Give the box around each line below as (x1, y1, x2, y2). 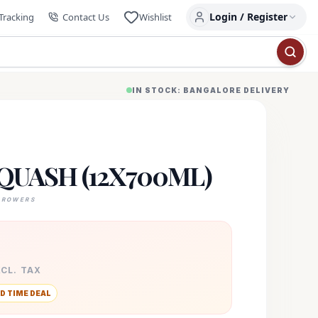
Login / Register (209, 10, 287, 23)
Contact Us (62, 11, 109, 23)
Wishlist (139, 11, 172, 23)
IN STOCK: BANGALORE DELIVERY (132, 86, 290, 94)
